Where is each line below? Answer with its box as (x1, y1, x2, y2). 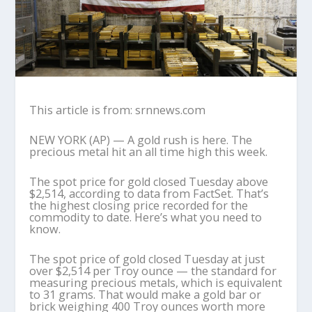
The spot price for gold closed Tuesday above (29, 173, 269, 189)
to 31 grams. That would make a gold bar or (29, 286, 262, 302)
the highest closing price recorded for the (29, 197, 249, 213)
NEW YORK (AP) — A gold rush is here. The (29, 132, 253, 148)
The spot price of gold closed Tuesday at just (29, 251, 265, 267)
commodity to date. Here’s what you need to (29, 209, 263, 225)
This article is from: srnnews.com (29, 102, 206, 118)
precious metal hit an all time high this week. (29, 143, 268, 159)
